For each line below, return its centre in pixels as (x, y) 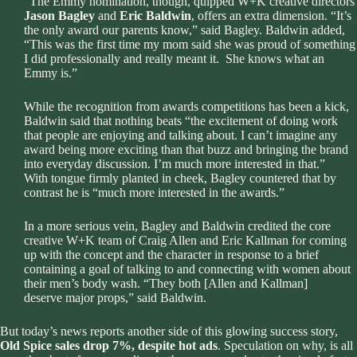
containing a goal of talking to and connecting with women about (187, 269)
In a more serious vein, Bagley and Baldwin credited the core (177, 226)
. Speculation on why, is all (285, 345)
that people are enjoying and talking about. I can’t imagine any (180, 135)
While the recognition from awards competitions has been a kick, (186, 106)
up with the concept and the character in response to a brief (171, 254)
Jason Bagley (59, 15)
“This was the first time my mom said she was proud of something (190, 44)
